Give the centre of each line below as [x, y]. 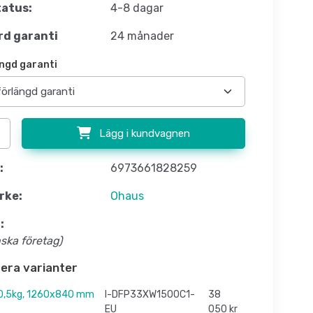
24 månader [142, 36]
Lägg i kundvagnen [143, 134]
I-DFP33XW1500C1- [150, 295]
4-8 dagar [137, 8]
